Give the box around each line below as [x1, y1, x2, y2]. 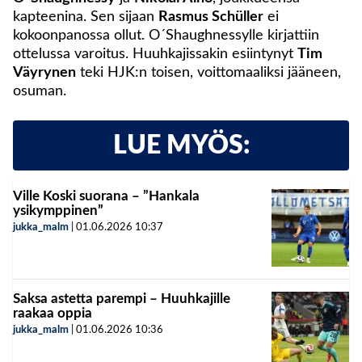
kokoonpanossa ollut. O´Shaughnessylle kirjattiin [13, 28, 319, 44]
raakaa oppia [13, 306, 92, 321]
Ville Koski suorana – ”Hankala [13, 189, 200, 204]
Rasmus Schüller [158, 10, 263, 25]
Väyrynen [13, 65, 76, 81]
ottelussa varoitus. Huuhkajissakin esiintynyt [13, 47, 297, 62]
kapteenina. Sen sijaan [13, 10, 158, 25]
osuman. [13, 84, 66, 99]
